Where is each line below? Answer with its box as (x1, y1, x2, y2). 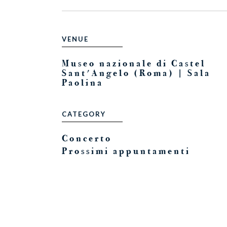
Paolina (62, 77, 103, 89)
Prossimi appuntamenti (62, 145, 191, 157)
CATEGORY (62, 110, 106, 119)
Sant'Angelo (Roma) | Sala (62, 67, 211, 79)
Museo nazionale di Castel (62, 58, 206, 69)
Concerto (62, 133, 112, 144)
